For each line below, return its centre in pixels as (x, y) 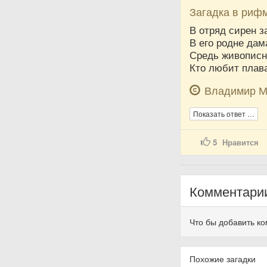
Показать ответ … (224, 114)
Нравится (241, 142)
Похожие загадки (223, 259)
